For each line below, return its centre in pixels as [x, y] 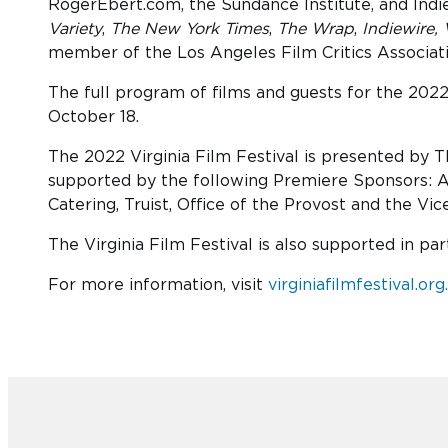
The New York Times [189, 29]
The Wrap [315, 29]
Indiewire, [400, 29]
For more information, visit [158, 285]
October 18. [93, 117]
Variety [75, 29]
